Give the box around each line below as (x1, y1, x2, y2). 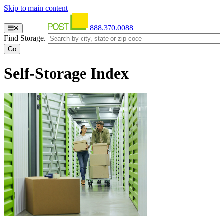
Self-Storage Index (4, 64, 129, 82)
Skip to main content (4, 4, 68, 12)
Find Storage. (4, 34, 46, 42)
